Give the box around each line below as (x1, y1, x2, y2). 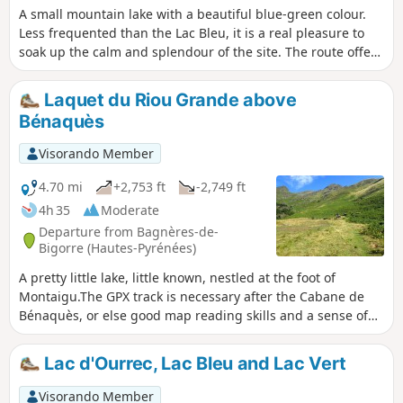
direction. (19, 325, 76, 343)
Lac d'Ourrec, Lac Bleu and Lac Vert (40, 352, 347, 374)
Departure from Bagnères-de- (39, 223, 219, 241)
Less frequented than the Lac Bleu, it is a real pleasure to (19, 23, 364, 41)
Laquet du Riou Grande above (40, 88, 297, 111)
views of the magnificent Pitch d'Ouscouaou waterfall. (19, 61, 343, 79)
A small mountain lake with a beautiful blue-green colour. (19, 4, 366, 22)
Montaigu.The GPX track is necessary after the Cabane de (19, 287, 364, 305)
